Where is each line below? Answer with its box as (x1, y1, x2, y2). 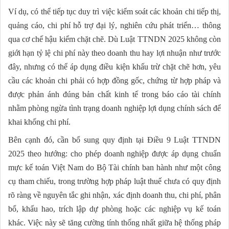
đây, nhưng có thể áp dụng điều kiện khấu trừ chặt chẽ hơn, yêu (8, 62, 221, 71)
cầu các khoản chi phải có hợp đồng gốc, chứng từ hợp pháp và (8, 76, 221, 85)
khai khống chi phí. (8, 117, 71, 126)
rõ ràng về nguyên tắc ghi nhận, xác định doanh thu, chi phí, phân (8, 190, 221, 199)
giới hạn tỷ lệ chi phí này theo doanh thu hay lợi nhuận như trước (8, 48, 221, 57)
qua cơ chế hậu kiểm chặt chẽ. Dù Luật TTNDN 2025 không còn (8, 34, 221, 43)
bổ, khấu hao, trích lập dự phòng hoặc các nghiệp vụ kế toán (8, 204, 221, 213)
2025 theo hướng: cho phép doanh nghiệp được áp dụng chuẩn (8, 149, 221, 158)
